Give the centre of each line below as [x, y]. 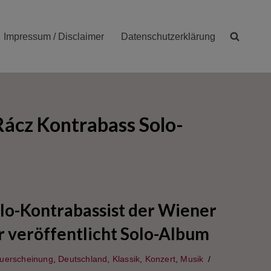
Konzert [160, 259]
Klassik [126, 259]
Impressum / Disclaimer [54, 37]
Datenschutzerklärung [168, 37]
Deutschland [83, 259]
